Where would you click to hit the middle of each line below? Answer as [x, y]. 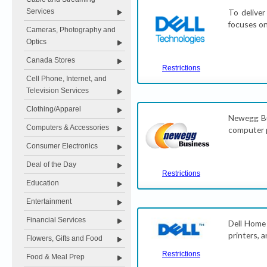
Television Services [58, 91]
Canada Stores [51, 60]
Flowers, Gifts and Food [64, 238]
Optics [36, 42]
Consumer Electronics [62, 146]
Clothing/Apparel [54, 109]
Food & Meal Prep [55, 257]
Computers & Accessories [68, 128]
